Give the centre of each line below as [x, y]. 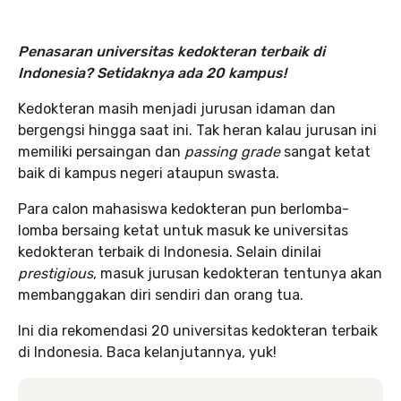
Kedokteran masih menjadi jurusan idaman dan [177, 109]
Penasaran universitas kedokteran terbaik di [171, 51]
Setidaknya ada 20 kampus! [192, 73]
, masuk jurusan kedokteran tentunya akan [238, 273]
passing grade [232, 152]
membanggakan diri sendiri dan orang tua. [161, 295]
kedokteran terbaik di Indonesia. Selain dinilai [170, 252]
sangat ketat [325, 152]
